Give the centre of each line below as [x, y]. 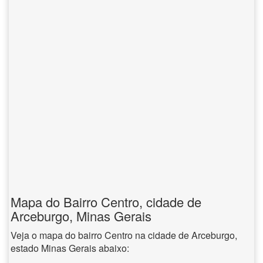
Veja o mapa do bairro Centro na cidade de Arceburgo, [124, 235]
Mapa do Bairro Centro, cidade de [106, 202]
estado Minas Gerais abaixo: [70, 248]
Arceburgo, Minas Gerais [81, 216]
